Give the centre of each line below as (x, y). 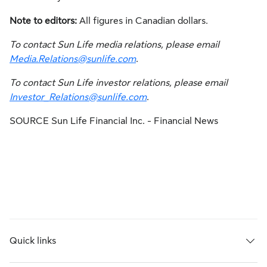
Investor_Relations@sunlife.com (78, 97)
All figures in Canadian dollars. (142, 21)
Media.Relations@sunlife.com (73, 59)
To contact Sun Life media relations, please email (114, 45)
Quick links (33, 241)
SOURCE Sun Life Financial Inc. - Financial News (114, 121)
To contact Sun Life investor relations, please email (119, 83)
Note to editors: (43, 21)
